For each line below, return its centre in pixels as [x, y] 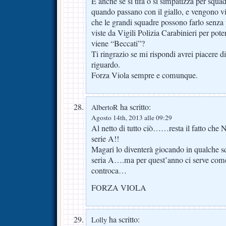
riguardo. [106, 64]
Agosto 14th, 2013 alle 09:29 [132, 117]
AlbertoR [105, 107]
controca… [109, 170]
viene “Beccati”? [118, 43]
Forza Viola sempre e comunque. [145, 75]
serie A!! [105, 138]
